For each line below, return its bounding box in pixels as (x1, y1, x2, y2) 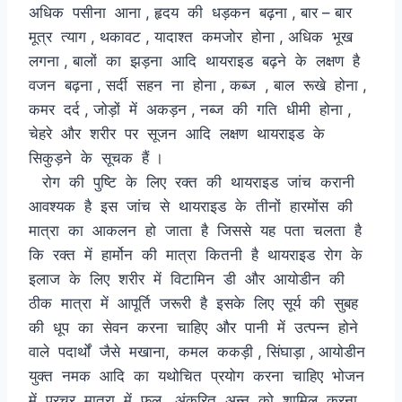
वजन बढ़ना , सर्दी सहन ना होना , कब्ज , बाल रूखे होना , (29, 75, 367, 94)
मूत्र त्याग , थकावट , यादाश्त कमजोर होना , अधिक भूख (29, 27, 357, 46)
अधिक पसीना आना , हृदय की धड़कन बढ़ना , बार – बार (29, 3, 356, 22)
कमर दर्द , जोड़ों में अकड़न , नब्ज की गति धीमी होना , (29, 100, 352, 118)
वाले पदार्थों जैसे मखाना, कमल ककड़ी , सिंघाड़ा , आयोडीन (29, 342, 370, 361)
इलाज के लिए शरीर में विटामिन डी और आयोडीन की (29, 269, 349, 288)
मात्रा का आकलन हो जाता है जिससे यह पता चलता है (29, 221, 366, 240)
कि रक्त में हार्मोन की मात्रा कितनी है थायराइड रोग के (29, 245, 367, 264)
